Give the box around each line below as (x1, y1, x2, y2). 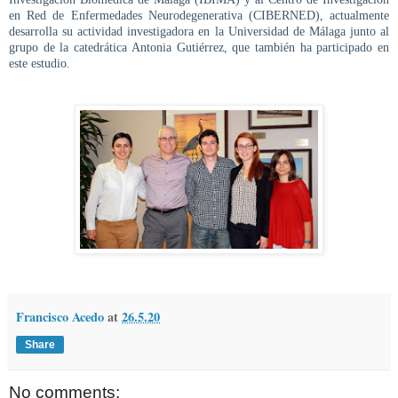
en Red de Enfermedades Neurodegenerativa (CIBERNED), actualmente (9, 8, 389, 22)
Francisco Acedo (16, 307, 104, 327)
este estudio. (9, 56, 70, 70)
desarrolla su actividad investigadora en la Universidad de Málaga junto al (9, 24, 389, 38)
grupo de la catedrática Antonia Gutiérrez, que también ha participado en (9, 40, 389, 54)
